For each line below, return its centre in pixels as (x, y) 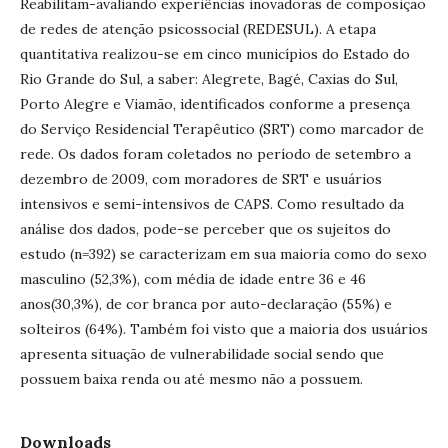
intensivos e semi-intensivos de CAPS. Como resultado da (212, 203)
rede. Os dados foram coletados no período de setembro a (215, 153)
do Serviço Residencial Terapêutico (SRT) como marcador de (222, 128)
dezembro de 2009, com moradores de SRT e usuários (201, 178)
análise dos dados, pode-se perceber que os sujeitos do (205, 228)
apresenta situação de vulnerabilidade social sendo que (202, 353)
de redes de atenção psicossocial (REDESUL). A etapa (198, 28)
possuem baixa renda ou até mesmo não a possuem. (191, 378)
